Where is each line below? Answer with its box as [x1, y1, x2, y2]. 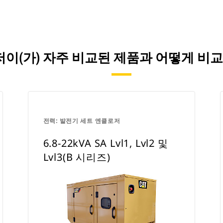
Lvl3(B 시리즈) [43, 150, 111, 164]
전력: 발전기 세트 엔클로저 [43, 116, 120, 125]
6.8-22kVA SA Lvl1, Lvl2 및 [43, 136, 168, 150]
